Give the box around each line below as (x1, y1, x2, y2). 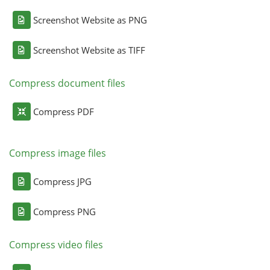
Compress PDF (33, 105, 94, 118)
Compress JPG (33, 175, 92, 187)
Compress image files (8, 146, 106, 160)
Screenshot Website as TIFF (33, 44, 145, 56)
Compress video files (8, 238, 103, 251)
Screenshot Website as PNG (33, 14, 147, 26)
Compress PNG (33, 206, 96, 218)
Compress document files (8, 77, 125, 90)
